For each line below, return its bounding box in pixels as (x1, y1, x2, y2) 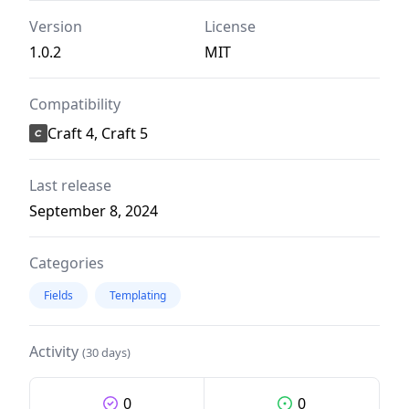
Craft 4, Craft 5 (47, 122, 148, 143)
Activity (29, 341, 82, 362)
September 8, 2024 (29, 200, 158, 221)
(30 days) (82, 343, 131, 361)
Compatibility (29, 93, 121, 114)
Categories (29, 252, 104, 273)
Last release (29, 174, 111, 195)
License (204, 16, 256, 37)
